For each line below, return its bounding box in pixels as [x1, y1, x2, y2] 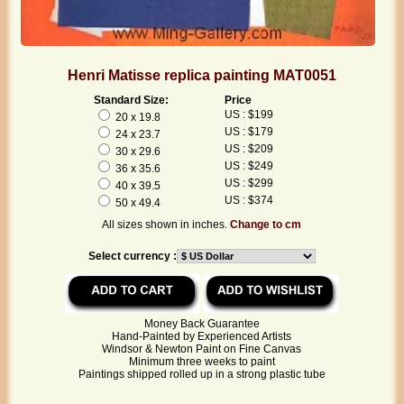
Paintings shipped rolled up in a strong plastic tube [78, 367, 326, 381]
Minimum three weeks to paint [128, 354, 275, 368]
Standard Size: [93, 93, 169, 106]
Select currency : [87, 249, 177, 262]
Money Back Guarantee [143, 317, 260, 330]
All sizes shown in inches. [102, 217, 231, 231]
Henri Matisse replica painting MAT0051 [68, 68, 336, 84]
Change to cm [230, 217, 302, 231]
